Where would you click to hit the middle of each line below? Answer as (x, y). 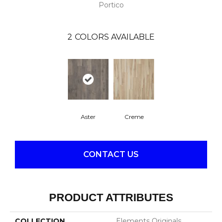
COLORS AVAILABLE (115, 37)
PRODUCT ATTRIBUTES (111, 197)
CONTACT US (111, 155)
